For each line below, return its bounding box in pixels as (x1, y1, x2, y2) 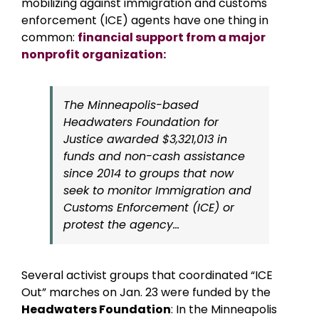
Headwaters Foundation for (63, 114, 219, 131)
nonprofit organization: (21, 46, 166, 63)
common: (21, 29, 78, 46)
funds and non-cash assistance (63, 148, 245, 165)
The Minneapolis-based (63, 97, 199, 114)
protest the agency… (63, 216, 179, 234)
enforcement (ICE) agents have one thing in (21, 12, 268, 29)
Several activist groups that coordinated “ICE (21, 267, 273, 284)
